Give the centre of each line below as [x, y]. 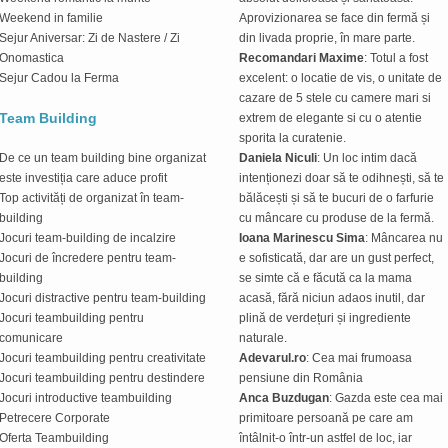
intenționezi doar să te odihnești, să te [341, 177]
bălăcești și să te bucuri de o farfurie [336, 197]
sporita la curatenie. [292, 137]
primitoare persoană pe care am [326, 417]
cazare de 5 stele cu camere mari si [335, 97]
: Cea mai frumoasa [359, 357]
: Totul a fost [396, 57]
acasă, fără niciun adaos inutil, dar [332, 297]
